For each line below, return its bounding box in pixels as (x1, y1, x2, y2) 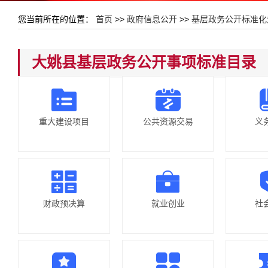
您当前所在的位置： (18, 14, 96, 24)
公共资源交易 (142, 117, 193, 126)
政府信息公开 (127, 14, 177, 24)
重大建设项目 (38, 117, 89, 126)
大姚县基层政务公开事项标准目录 (32, 54, 256, 71)
